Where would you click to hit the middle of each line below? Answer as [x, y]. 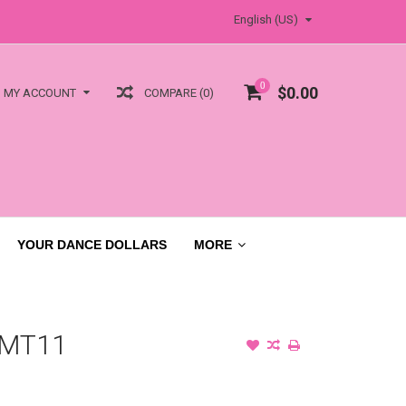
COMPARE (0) [179, 92]
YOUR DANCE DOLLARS [92, 244]
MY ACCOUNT [40, 93]
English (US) [266, 19]
